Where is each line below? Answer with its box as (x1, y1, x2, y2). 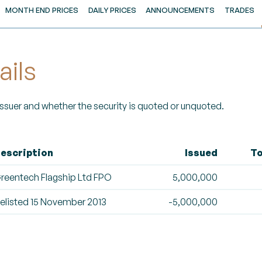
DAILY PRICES (88, 5, 136, 15)
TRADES (225, 5, 255, 15)
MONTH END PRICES (5, 5, 78, 15)
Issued (185, 147, 218, 158)
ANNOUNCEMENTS (146, 5, 215, 15)
